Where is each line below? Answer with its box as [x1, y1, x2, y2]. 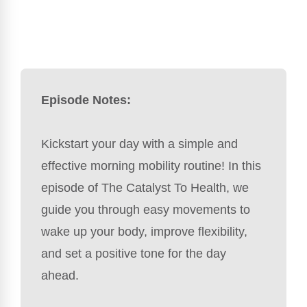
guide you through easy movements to [41, 202, 250, 217]
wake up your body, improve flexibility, [41, 224, 247, 238]
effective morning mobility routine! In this [41, 158, 261, 173]
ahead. [41, 268, 82, 282]
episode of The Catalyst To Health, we [41, 180, 249, 195]
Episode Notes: [41, 93, 131, 107]
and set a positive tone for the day [41, 246, 226, 260]
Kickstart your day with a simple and [41, 136, 238, 151]
